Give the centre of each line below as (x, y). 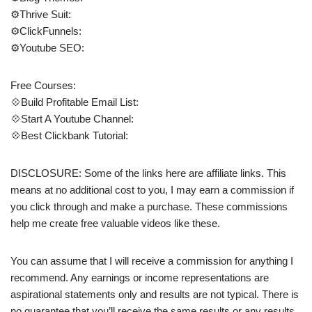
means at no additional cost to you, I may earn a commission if (152, 189)
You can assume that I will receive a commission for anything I (152, 260)
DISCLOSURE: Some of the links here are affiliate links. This (148, 173)
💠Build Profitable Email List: (75, 102)
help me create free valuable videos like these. (115, 223)
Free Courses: (43, 85)
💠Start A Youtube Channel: (72, 118)
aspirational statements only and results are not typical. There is (155, 294)
